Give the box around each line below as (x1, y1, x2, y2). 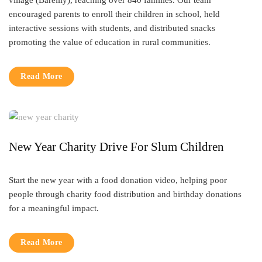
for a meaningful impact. (9, 204, 99, 213)
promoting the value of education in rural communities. (9, 37, 211, 47)
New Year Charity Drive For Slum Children (9, 140, 224, 154)
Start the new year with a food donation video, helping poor (9, 175, 227, 185)
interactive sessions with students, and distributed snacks (9, 23, 215, 33)
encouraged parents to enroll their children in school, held (9, 9, 220, 19)
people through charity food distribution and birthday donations (9, 189, 242, 199)
